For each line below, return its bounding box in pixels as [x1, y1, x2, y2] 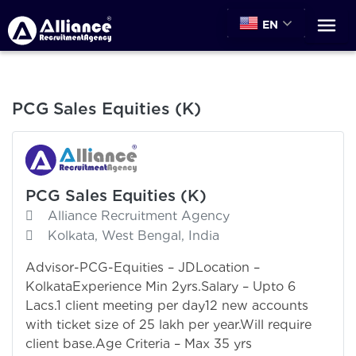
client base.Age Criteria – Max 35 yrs [25, 335, 252, 351]
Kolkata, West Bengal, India [48, 227, 219, 243]
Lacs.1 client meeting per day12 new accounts [25, 297, 308, 313]
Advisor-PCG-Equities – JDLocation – [25, 259, 260, 275]
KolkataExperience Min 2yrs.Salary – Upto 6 [25, 278, 296, 294]
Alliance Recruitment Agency [48, 207, 230, 223]
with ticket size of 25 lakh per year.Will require [25, 316, 311, 332]
